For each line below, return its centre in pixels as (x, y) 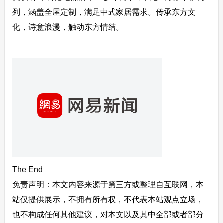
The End (27, 169)
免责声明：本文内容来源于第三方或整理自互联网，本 (108, 184)
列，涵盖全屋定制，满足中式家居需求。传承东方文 (104, 12)
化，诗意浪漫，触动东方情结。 (68, 27)
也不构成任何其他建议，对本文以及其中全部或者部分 (108, 214)
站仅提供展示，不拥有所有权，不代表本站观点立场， (108, 199)
